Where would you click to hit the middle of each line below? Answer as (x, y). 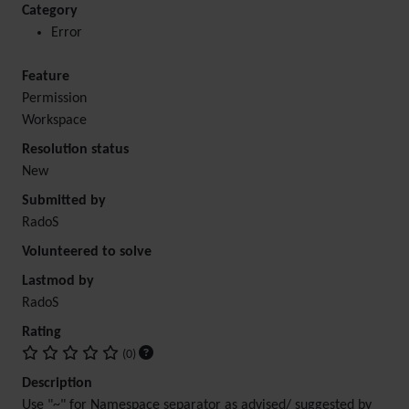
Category (50, 11)
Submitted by (64, 201)
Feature (46, 77)
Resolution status (75, 150)
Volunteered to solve (87, 252)
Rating (42, 332)
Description (57, 383)
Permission (54, 99)
